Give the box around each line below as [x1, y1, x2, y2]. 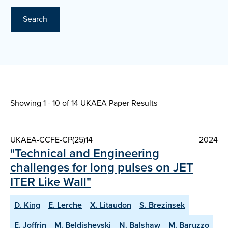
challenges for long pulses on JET [10, 158, 193, 177]
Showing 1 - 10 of [10, 97, 71, 109]
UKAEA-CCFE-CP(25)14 [10, 134, 93, 146]
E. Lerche [48, 199, 82, 211]
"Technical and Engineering [10, 144, 159, 163]
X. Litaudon [90, 199, 131, 211]
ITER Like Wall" [10, 173, 91, 191]
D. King [14, 199, 40, 211]
